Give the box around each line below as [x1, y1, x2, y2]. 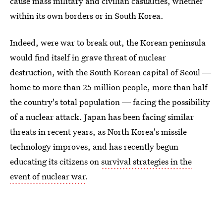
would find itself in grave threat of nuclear [10, 52, 166, 63]
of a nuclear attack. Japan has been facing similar [10, 111, 194, 122]
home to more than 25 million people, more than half [10, 81, 208, 93]
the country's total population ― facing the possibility [10, 96, 210, 108]
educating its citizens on [10, 156, 101, 167]
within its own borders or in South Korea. [10, 10, 164, 21]
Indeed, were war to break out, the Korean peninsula [10, 37, 206, 48]
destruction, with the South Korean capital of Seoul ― [10, 66, 211, 78]
